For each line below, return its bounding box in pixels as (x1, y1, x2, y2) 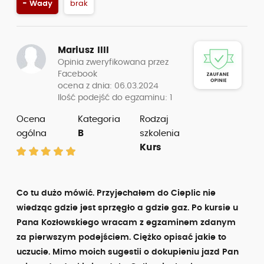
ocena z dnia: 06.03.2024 (58, 82, 159, 90)
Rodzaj (139, 115, 169, 124)
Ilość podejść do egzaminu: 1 (58, 94, 172, 102)
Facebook (58, 70, 97, 78)
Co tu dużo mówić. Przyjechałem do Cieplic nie (16, 189, 216, 197)
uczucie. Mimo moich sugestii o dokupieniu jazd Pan (16, 248, 239, 256)
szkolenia (139, 129, 180, 138)
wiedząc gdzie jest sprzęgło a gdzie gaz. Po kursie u (16, 204, 238, 212)
